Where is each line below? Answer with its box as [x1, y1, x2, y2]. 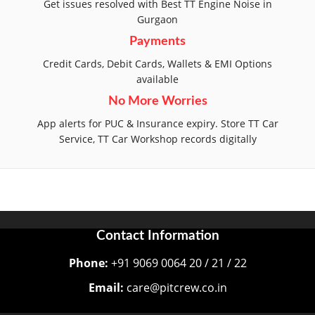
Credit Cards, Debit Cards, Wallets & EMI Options [43, 57, 272, 71]
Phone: [68, 255, 108, 271]
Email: [88, 280, 124, 296]
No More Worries [108, 95, 207, 108]
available [136, 72, 179, 86]
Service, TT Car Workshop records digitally [58, 132, 257, 146]
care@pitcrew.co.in [123, 280, 227, 296]
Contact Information [96, 229, 219, 243]
